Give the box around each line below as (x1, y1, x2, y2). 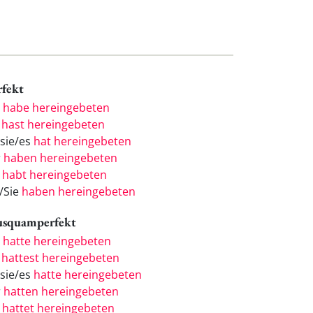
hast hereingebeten (1, 117, 105, 133)
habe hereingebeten (3, 100, 110, 116)
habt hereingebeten (2, 167, 107, 183)
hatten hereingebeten (3, 283, 119, 299)
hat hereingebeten (34, 133, 131, 150)
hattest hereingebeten (1, 249, 119, 265)
